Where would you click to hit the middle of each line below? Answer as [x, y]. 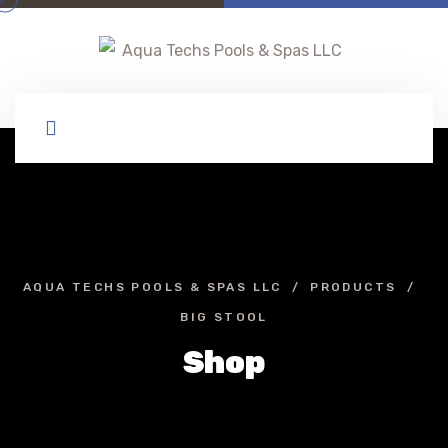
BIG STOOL [224, 317]
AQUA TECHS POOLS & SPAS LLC [152, 287]
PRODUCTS [353, 287]
